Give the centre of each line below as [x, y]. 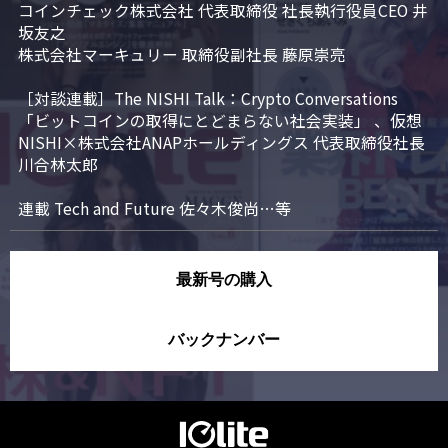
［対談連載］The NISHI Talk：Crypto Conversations [208, 98]
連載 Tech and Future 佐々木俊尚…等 [154, 208]
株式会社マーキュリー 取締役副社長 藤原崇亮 [182, 54]
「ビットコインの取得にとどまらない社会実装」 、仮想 [220, 120]
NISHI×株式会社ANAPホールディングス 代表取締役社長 [221, 142]
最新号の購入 [224, 280]
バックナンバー [224, 340]
